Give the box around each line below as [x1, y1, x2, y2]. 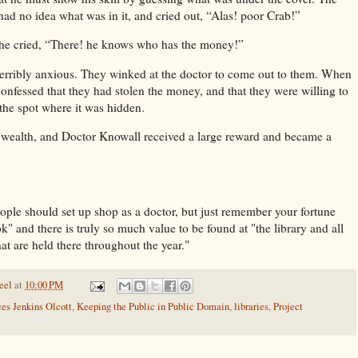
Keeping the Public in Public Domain [77, 300, 229, 314]
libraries [234, 300, 268, 314]
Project [273, 300, 303, 314]
